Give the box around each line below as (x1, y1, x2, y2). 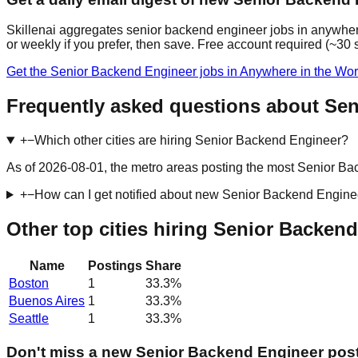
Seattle (9, 311, 49, 325)
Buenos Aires (9, 293, 85, 308)
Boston (9, 276, 49, 290)
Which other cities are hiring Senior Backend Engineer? (34, 133, 348, 148)
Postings (88, 258, 142, 272)
